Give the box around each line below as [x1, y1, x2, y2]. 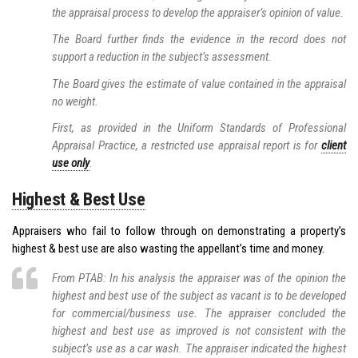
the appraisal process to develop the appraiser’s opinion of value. [52, 6, 344, 21]
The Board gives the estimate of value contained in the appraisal [52, 76, 346, 91]
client [321, 137, 346, 153]
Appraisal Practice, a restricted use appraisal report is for [52, 137, 321, 153]
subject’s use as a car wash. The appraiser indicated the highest [52, 340, 346, 356]
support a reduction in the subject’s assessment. [52, 50, 272, 65]
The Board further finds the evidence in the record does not [52, 32, 346, 47]
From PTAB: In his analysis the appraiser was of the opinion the [52, 270, 346, 285]
